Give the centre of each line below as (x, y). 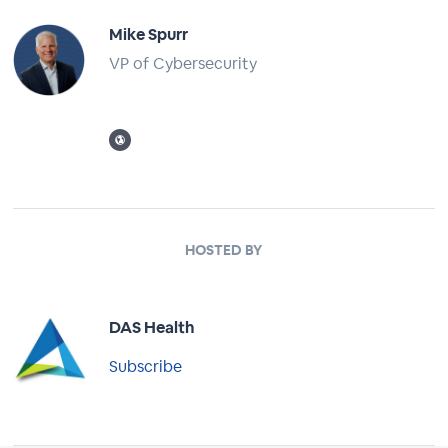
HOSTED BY (224, 250)
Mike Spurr (149, 34)
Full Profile (147, 102)
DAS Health (152, 328)
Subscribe (146, 367)
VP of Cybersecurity (183, 63)
